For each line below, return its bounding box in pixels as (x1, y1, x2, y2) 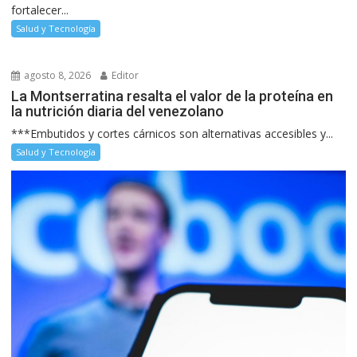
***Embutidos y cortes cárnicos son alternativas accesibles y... (11, 125, 334, 141)
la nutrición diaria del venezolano (11, 102, 225, 120)
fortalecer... (11, 2, 69, 18)
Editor (109, 68, 139, 82)
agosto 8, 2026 (22, 68, 92, 82)
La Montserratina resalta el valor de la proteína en (11, 87, 334, 104)
